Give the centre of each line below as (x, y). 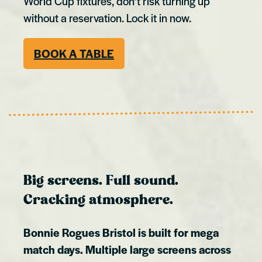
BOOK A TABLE (74, 53)
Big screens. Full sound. (101, 181)
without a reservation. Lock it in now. (107, 18)
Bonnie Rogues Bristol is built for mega (121, 232)
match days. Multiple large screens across (127, 249)
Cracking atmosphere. (98, 201)
